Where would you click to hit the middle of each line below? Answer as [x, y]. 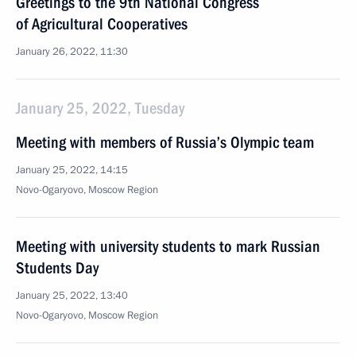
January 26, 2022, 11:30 [72, 52]
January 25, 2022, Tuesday [100, 108]
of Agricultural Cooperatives [102, 24]
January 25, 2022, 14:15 [72, 170]
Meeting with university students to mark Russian [168, 246]
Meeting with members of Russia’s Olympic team [165, 142]
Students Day [57, 268]
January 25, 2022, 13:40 [72, 296]
